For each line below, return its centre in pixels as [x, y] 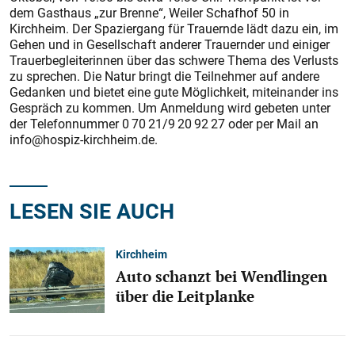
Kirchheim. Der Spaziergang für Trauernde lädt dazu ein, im [174, 29]
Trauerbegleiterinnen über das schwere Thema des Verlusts [174, 60]
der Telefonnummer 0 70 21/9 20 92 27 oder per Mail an [164, 124]
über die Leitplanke [185, 296]
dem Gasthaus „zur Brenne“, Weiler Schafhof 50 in [149, 13]
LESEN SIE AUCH [92, 210]
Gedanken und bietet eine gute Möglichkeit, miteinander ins [174, 92]
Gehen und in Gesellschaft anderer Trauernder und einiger [170, 44]
